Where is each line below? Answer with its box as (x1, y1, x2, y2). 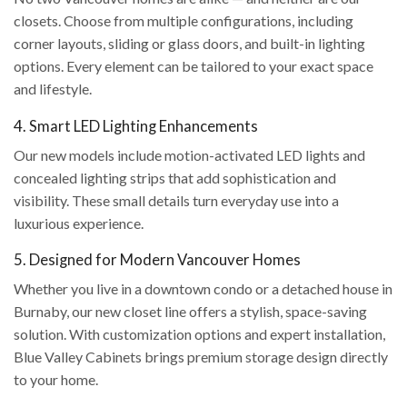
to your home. (14, 371, 98, 389)
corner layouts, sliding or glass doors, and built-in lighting (14, 35, 365, 53)
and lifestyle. (14, 80, 92, 98)
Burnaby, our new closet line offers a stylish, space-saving (14, 303, 367, 321)
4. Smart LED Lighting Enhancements (14, 116, 258, 135)
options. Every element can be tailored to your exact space (14, 57, 373, 75)
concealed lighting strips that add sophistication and (14, 168, 336, 186)
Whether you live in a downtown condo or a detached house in (14, 280, 392, 298)
